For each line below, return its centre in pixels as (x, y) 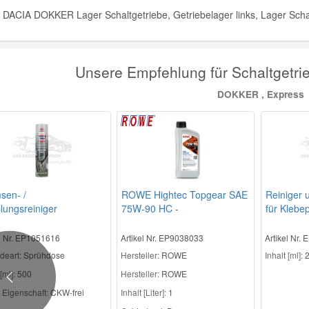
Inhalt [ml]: (283, 255)
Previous (28, 283)
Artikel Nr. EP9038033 (162, 237)
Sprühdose (43, 255)
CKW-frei (66, 292)
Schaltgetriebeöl (157, 222)
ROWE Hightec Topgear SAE (185, 194)
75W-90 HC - (150, 208)
